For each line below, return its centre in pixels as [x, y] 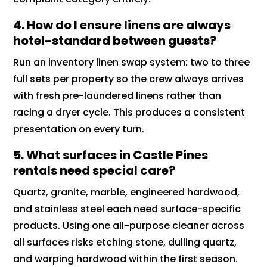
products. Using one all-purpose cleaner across [129, 226]
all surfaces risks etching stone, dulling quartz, [125, 243]
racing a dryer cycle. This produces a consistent [129, 113]
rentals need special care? [94, 171]
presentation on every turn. [79, 129]
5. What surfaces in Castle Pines [111, 155]
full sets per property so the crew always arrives [129, 79]
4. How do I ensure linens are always [122, 25]
